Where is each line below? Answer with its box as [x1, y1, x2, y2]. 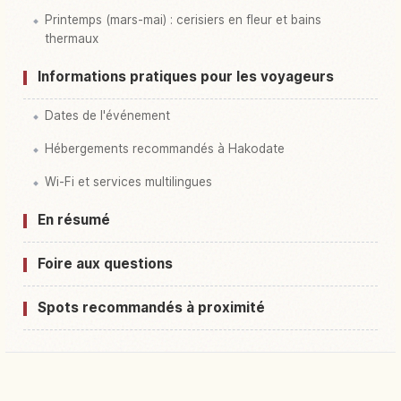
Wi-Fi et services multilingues [45, 175, 212, 190]
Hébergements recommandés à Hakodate [45, 141, 285, 157]
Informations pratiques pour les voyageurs [38, 68, 334, 86]
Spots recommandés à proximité [38, 299, 265, 317]
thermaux [45, 31, 98, 47]
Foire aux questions [38, 255, 173, 273]
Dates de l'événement [45, 108, 170, 124]
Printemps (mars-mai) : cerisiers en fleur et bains [45, 13, 321, 28]
